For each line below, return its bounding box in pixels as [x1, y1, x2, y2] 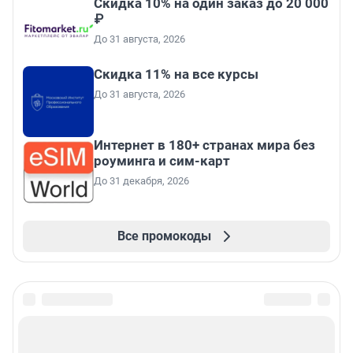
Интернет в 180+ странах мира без [94, 137, 315, 154]
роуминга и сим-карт [94, 153, 230, 169]
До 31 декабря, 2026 [94, 175, 189, 188]
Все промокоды [117, 229, 211, 244]
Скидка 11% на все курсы [94, 66, 258, 83]
